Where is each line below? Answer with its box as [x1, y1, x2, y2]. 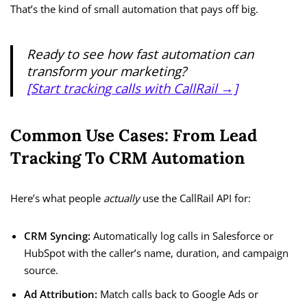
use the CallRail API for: [140, 191, 251, 206]
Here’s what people [10, 191, 103, 206]
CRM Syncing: [24, 229, 90, 243]
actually [103, 191, 140, 206]
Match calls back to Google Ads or [97, 287, 258, 302]
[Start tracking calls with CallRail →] [27, 79, 238, 97]
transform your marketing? [27, 62, 186, 80]
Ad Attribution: [24, 287, 97, 302]
